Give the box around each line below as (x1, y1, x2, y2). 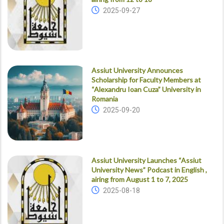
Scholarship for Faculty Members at (91, 75, 201, 84)
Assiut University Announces (91, 65, 183, 74)
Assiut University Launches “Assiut (91, 155, 201, 164)
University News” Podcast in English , (91, 165, 207, 174)
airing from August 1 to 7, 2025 (91, 174, 188, 183)
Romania (91, 94, 118, 103)
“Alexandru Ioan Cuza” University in (91, 84, 201, 93)
